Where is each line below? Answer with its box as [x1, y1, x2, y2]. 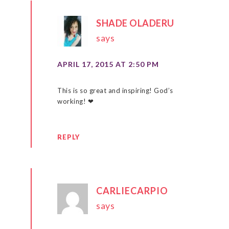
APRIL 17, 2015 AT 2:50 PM [57, 59, 159, 68]
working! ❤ [57, 97, 94, 105]
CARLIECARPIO [96, 185, 168, 196]
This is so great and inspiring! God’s [57, 86, 173, 95]
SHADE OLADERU [96, 17, 174, 29]
